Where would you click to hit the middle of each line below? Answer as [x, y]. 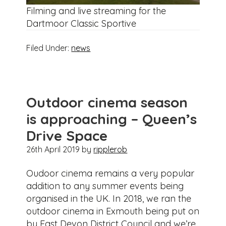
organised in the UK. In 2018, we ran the [109, 198]
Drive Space [67, 135]
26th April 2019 [53, 149]
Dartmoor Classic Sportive [81, 23]
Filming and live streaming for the [96, 11]
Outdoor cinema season [107, 102]
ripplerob [110, 149]
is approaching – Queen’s [112, 119]
